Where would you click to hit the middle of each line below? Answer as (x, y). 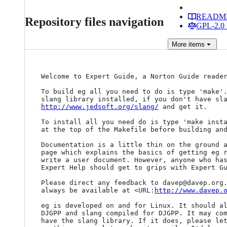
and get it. (183, 107)
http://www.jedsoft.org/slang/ (100, 107)
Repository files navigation (94, 22)
